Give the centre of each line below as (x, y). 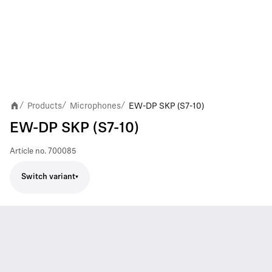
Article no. (28, 151)
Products (45, 105)
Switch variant (48, 177)
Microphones (95, 105)
